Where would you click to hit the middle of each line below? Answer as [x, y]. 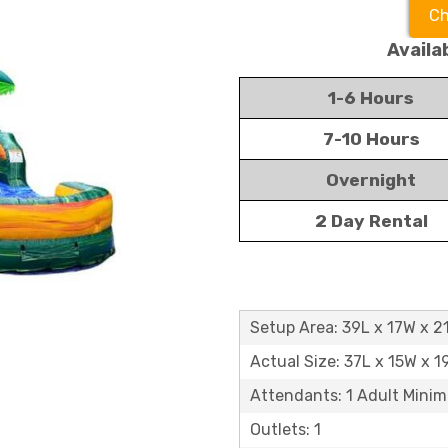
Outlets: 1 [285, 429]
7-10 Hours [371, 139]
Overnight [371, 180]
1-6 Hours [371, 98]
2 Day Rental [371, 221]
